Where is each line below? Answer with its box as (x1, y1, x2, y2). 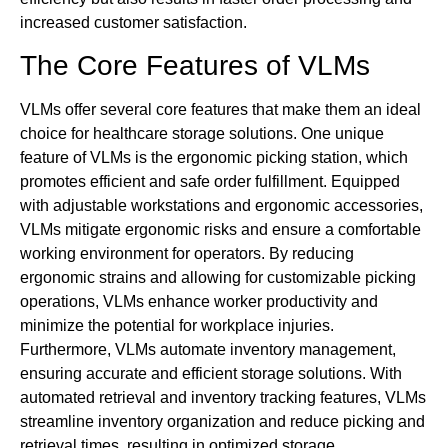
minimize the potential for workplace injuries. (20, 316, 334, 334)
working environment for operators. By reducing (20, 244, 354, 262)
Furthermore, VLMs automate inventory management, (20, 340, 396, 358)
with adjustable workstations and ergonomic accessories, (20, 196, 423, 214)
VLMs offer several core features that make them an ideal (20, 100, 421, 118)
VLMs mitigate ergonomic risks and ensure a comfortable (20, 220, 421, 238)
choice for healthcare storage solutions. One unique (20, 124, 384, 142)
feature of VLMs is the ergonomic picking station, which (20, 148, 408, 166)
